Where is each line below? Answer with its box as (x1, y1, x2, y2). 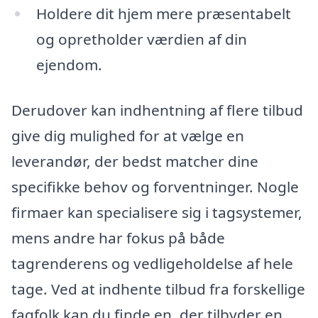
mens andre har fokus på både (11, 227, 225, 248)
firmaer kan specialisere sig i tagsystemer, (11, 202, 302, 222)
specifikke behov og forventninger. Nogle (11, 176, 299, 197)
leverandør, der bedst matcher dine (11, 150, 258, 171)
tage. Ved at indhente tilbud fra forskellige (11, 278, 305, 299)
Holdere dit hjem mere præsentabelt (35, 4, 291, 24)
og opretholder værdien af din (35, 29, 247, 50)
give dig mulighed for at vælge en (11, 125, 244, 146)
